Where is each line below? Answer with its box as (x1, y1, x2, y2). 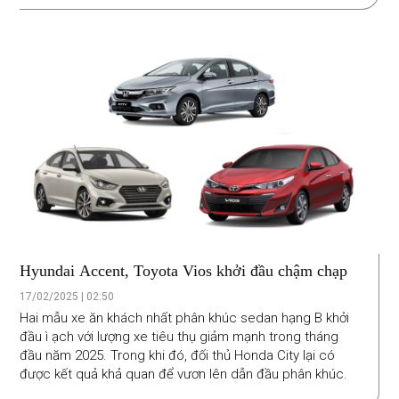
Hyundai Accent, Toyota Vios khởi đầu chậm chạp (20, 261, 348, 280)
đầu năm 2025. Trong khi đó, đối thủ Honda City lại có (20, 346, 336, 363)
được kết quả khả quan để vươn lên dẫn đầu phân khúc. (20, 365, 348, 382)
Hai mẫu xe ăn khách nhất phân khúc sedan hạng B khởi (20, 309, 350, 326)
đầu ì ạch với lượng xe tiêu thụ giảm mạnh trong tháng (20, 328, 339, 345)
